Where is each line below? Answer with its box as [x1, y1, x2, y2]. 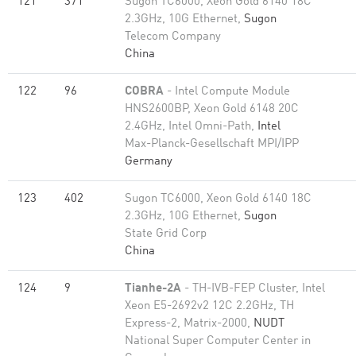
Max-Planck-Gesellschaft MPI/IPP [125, 138, 299, 150]
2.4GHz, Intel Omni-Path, [125, 121, 257, 133]
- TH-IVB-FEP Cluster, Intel [181, 283, 325, 295]
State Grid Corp [125, 228, 207, 240]
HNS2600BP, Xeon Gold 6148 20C [125, 103, 299, 115]
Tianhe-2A [125, 283, 181, 295]
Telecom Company [125, 31, 221, 43]
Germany [125, 156, 172, 168]
